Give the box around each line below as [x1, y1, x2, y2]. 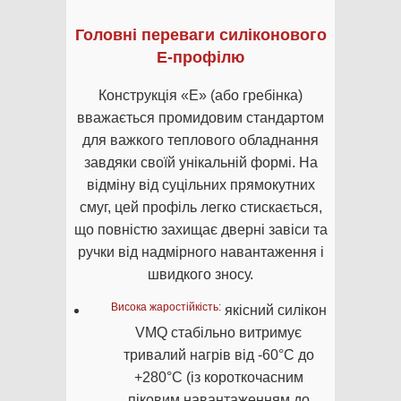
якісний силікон [220, 303, 327, 319]
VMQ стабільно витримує [135, 325, 302, 341]
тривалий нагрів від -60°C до [123, 347, 314, 363]
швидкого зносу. [148, 267, 253, 283]
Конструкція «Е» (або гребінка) [98, 88, 303, 104]
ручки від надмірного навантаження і [77, 244, 324, 260]
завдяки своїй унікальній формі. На [83, 155, 318, 171]
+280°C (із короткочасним [133, 370, 303, 386]
